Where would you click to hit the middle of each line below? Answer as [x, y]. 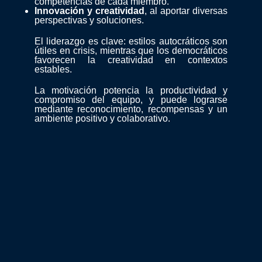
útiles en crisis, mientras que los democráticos [131, 51]
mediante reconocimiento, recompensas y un [131, 109]
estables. [54, 70]
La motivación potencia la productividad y [131, 91]
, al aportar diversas [186, 11]
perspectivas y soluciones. [89, 20]
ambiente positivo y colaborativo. [103, 119]
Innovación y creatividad [90, 11]
